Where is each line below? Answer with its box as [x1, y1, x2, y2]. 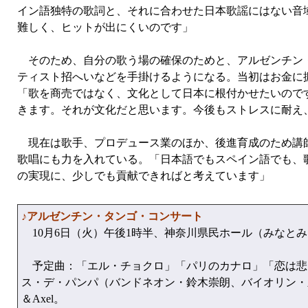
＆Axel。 [21, 293, 65, 305]
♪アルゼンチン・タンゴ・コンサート [21, 210, 203, 222]
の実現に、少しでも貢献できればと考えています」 [17, 170, 270, 181]
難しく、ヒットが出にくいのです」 [17, 21, 193, 33]
